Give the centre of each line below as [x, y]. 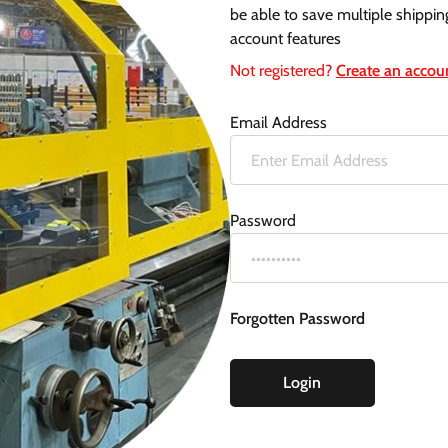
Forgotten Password [297, 318]
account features [285, 38]
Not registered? [282, 70]
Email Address [278, 122]
